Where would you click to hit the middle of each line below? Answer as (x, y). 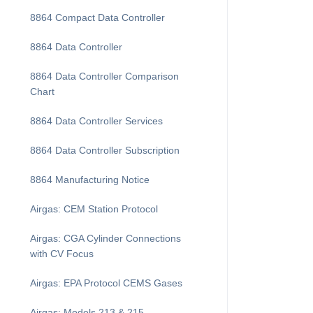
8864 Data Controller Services (96, 121)
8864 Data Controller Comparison (104, 76)
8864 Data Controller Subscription (105, 150)
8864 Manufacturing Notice (90, 180)
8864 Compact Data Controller (97, 17)
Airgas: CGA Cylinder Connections (105, 238)
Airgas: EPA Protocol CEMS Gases (106, 283)
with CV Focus (62, 254)
